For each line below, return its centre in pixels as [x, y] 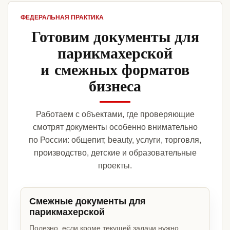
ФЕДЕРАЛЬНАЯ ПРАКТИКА [62, 18]
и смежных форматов [115, 69]
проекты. [115, 166]
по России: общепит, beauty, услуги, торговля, [115, 140]
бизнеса [115, 85]
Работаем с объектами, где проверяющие [115, 114]
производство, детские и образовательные [115, 153]
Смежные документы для [88, 202]
